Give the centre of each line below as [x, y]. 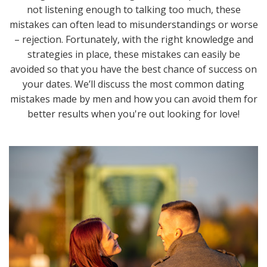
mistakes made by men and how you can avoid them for [133, 99]
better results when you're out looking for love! [133, 114]
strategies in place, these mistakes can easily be [133, 55]
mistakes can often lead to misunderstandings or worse [133, 25]
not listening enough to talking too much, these [133, 10]
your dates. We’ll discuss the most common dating [133, 84]
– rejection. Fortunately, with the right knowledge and [133, 40]
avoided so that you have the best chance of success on [133, 69]
